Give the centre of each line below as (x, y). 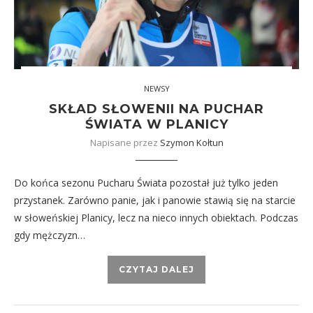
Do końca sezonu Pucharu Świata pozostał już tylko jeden (146, 182)
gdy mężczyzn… (50, 235)
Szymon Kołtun (191, 142)
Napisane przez (125, 142)
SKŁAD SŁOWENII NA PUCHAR (156, 109)
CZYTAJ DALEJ (156, 269)
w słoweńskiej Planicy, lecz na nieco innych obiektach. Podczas (156, 217)
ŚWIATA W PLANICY (156, 124)
